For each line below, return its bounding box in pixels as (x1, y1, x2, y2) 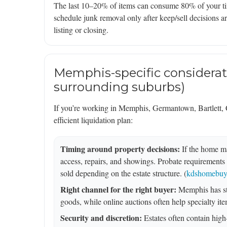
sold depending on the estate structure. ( (60, 168, 186, 179)
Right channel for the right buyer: (60, 183, 176, 196)
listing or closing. (54, 24, 108, 35)
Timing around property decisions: (60, 143, 180, 155)
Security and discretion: (60, 212, 142, 224)
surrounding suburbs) (54, 80, 185, 95)
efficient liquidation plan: (54, 115, 133, 126)
